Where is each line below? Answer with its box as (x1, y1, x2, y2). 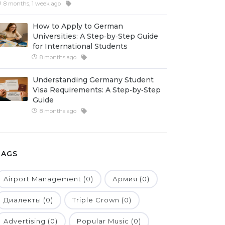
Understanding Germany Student (33, 75, 154, 84)
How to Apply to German (33, 22, 123, 31)
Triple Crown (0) (72, 196, 132, 204)
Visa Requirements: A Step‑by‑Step (33, 85, 161, 94)
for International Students (33, 42, 128, 51)
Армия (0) (113, 175, 150, 183)
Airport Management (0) (4, 175, 93, 183)
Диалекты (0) (4, 196, 53, 204)
